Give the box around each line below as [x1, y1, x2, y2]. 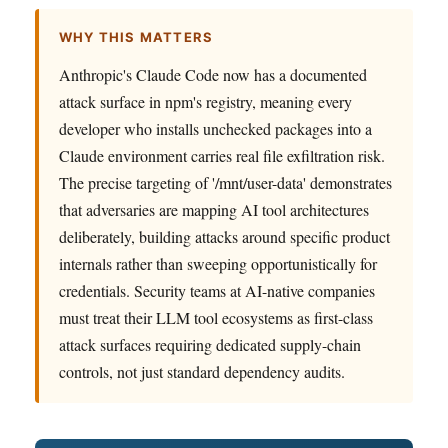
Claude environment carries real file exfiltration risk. [59, 144, 385, 166]
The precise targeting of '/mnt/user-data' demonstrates [59, 171, 392, 193]
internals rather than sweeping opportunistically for [59, 252, 377, 274]
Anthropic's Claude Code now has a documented [59, 63, 367, 85]
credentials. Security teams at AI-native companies [59, 279, 375, 301]
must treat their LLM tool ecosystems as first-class [59, 306, 373, 328]
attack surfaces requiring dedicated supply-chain [59, 333, 361, 355]
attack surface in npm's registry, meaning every [59, 90, 352, 112]
